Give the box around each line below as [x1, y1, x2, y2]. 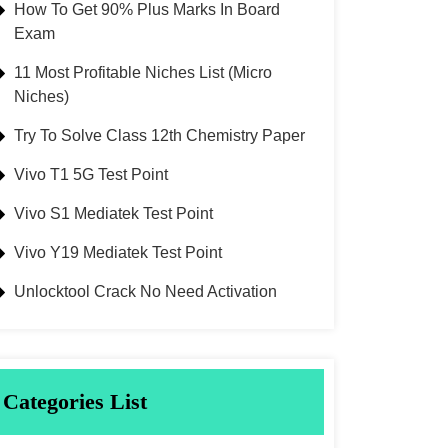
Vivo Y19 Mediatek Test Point [14, 244, 222, 261]
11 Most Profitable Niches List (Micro [14, 64, 272, 81]
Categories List [3, 389, 147, 414]
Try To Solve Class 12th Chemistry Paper [14, 127, 305, 144]
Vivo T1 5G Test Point [14, 166, 168, 183]
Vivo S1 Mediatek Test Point [14, 205, 213, 222]
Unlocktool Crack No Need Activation [14, 283, 277, 300]
